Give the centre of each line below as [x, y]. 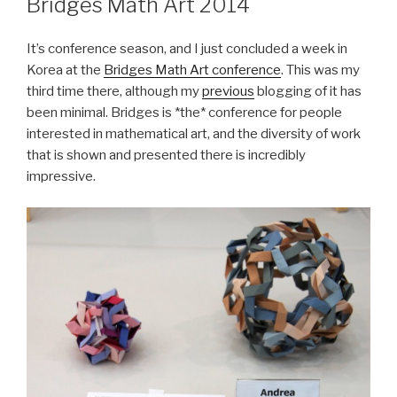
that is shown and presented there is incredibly [166, 156]
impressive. [61, 177]
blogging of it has [308, 92]
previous [228, 92]
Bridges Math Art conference [192, 70]
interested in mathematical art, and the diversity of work [194, 134]
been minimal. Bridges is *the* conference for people [184, 113]
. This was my [320, 70]
